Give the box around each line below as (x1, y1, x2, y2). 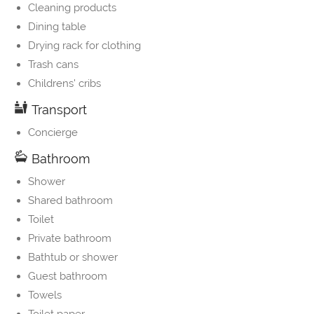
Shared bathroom (28, 194, 113, 207)
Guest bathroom (28, 270, 107, 283)
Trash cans (28, 58, 78, 71)
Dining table (28, 20, 86, 34)
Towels (28, 289, 62, 302)
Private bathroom (28, 232, 111, 245)
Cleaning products (28, 1, 116, 15)
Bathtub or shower (28, 251, 118, 264)
